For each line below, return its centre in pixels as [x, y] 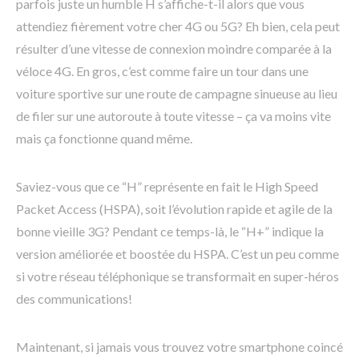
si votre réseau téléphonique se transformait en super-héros [177, 276]
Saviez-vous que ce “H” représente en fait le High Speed [167, 187]
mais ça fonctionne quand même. [104, 139]
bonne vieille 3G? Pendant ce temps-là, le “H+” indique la [170, 232]
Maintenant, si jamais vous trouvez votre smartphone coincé [179, 347]
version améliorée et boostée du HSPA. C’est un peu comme [177, 254]
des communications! [74, 299]
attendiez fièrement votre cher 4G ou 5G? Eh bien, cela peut [178, 26]
